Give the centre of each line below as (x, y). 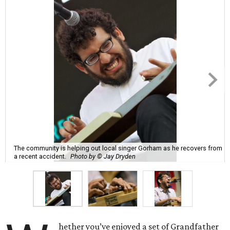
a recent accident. (40, 156)
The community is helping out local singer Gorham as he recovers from (118, 148)
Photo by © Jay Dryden (103, 156)
